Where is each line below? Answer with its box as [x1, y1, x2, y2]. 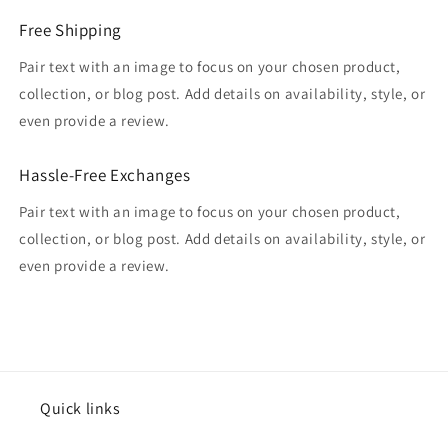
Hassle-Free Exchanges [19, 163, 191, 186]
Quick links [40, 398, 121, 419]
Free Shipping [19, 18, 122, 41]
